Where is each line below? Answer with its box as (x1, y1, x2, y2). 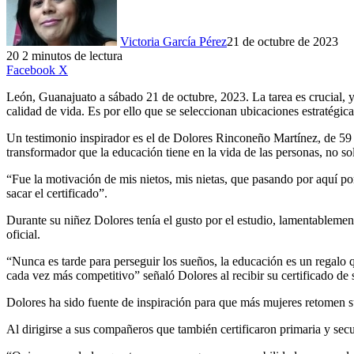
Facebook (6, 63, 55, 77)
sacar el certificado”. (6, 186, 107, 201)
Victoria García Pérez (120, 35, 227, 49)
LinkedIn (67, 62, 113, 77)
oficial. (6, 228, 40, 242)
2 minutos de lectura (22, 49, 122, 63)
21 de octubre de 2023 (227, 35, 338, 49)
